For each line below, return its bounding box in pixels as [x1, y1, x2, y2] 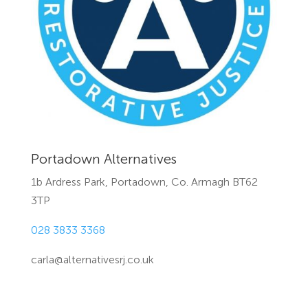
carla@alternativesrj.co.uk [30, 255, 154, 267]
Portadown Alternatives [30, 153, 177, 168]
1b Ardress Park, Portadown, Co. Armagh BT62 [30, 177, 258, 189]
